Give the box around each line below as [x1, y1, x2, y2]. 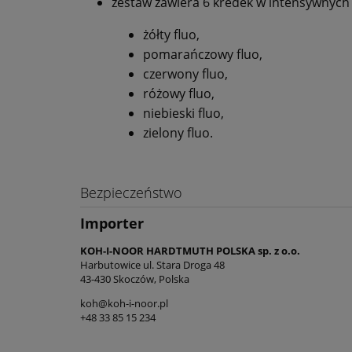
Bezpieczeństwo [80, 183, 182, 202]
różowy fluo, [143, 85, 214, 102]
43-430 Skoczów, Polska [80, 271, 189, 286]
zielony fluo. [143, 124, 213, 141]
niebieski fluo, [143, 104, 224, 122]
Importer [80, 214, 144, 233]
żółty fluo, [143, 26, 200, 43]
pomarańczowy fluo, [143, 46, 262, 63]
